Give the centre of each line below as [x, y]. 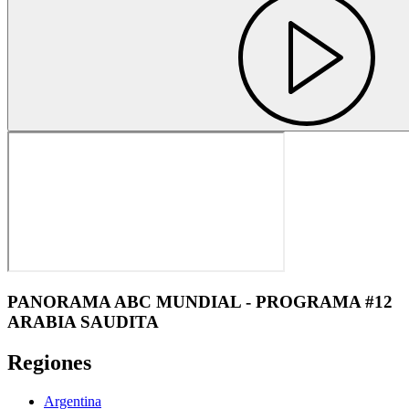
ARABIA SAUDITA [83, 322]
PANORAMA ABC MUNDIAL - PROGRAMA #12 [200, 302]
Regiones [49, 363]
